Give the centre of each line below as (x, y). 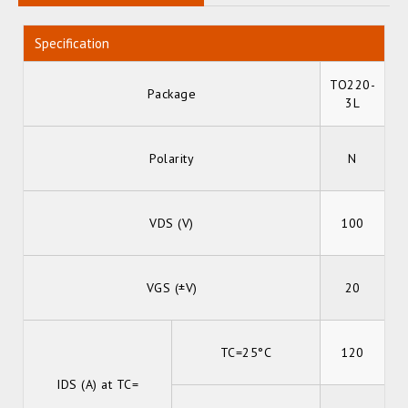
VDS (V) (172, 223)
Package (172, 94)
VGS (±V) (172, 288)
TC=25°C (246, 352)
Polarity (172, 158)
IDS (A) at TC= (97, 384)
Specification (72, 43)
